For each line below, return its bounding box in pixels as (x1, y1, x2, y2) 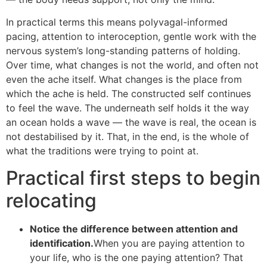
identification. (30, 237, 94, 249)
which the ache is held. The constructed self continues (6, 88, 251, 100)
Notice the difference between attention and (30, 222, 238, 235)
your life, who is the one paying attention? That (30, 251, 243, 263)
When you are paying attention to (94, 237, 245, 249)
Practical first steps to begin (6, 166, 260, 190)
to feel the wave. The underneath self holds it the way (6, 102, 249, 114)
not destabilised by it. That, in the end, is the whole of (6, 131, 249, 143)
